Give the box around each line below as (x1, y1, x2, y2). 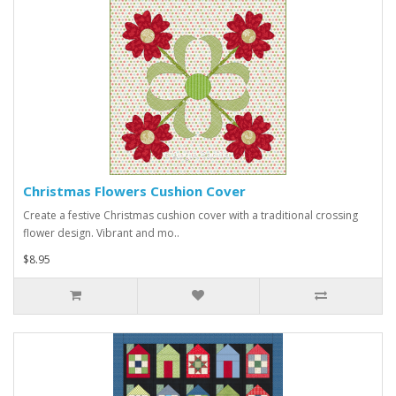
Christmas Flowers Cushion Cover (23, 182, 246, 201)
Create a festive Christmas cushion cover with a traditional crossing (23, 208, 358, 224)
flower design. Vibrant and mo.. (23, 225, 179, 241)
